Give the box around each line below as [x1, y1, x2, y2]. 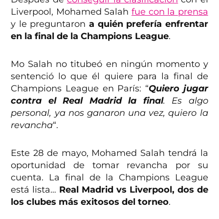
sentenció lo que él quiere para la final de [11, 70, 208, 82]
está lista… [11, 184, 60, 195]
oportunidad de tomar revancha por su [11, 159, 208, 171]
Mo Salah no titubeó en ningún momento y [11, 58, 208, 69]
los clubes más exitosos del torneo [11, 196, 169, 207]
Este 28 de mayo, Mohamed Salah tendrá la [11, 147, 208, 158]
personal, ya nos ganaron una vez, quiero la [11, 107, 208, 118]
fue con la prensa [131, 6, 208, 17]
